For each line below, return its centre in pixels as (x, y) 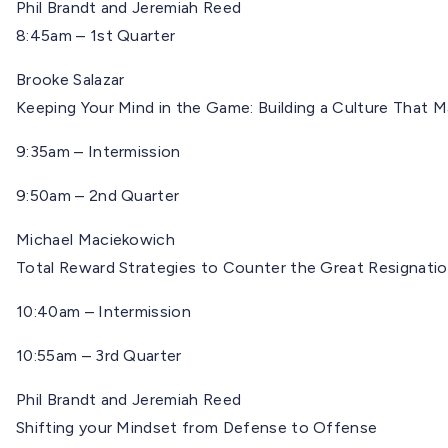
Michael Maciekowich (96, 239)
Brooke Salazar (70, 79)
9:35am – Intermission (98, 151)
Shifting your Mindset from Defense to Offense (197, 427)
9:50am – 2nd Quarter (98, 195)
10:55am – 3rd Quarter (99, 355)
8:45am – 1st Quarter (96, 35)
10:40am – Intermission (104, 311)
